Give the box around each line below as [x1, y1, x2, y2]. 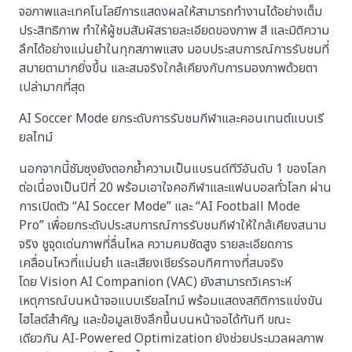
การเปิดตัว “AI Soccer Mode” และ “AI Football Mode [19, 196, 300, 216]
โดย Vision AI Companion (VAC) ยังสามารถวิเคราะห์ [19, 272, 291, 291]
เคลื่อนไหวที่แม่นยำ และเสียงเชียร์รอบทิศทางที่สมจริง [19, 253, 284, 273]
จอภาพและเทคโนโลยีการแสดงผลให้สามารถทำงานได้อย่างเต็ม [19, 2, 322, 21]
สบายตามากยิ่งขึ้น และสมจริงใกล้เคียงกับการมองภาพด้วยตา [19, 58, 317, 78]
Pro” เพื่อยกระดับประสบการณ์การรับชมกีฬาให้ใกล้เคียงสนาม [19, 215, 326, 235]
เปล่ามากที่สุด [19, 77, 88, 97]
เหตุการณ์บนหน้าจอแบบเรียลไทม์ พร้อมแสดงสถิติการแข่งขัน [19, 291, 323, 310]
